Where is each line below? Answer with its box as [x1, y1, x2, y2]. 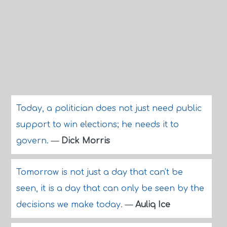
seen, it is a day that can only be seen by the [16, 184, 204, 193]
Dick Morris [61, 136, 110, 145]
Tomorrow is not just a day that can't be [16, 168, 183, 177]
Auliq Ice [135, 200, 170, 209]
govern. [16, 136, 51, 145]
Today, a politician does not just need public [16, 104, 202, 113]
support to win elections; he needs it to [16, 120, 179, 129]
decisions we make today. [16, 200, 125, 209]
